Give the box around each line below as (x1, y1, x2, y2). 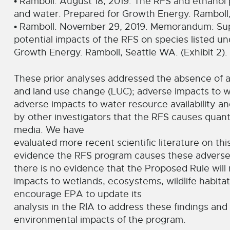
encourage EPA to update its (13, 188, 142, 200)
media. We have (13, 124, 84, 136)
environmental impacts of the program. (13, 214, 186, 225)
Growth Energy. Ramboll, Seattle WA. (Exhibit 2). (13, 46, 227, 58)
